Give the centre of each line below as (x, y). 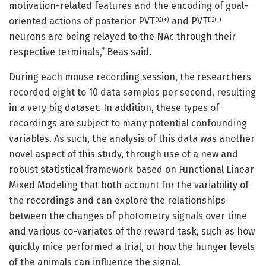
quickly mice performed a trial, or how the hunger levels (132, 246)
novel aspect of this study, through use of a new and (123, 154)
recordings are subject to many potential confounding (128, 123)
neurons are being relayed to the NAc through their (122, 36)
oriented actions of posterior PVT (82, 21)
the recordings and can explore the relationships (117, 200)
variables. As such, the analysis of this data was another (132, 138)
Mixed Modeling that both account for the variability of (129, 185)
